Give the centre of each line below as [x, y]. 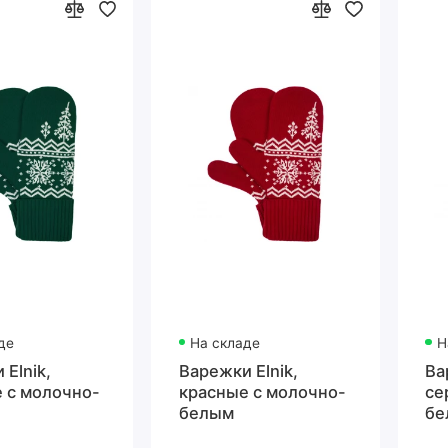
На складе [225, 343]
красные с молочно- [262, 391]
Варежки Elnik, [238, 370]
